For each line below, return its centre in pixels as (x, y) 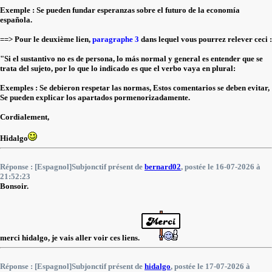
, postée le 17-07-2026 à (210, 266)
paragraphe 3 (116, 39)
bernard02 (163, 167)
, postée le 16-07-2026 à (221, 167)
